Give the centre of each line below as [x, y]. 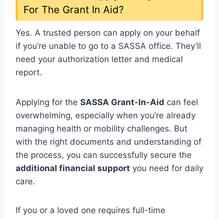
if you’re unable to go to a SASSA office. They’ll [108, 46]
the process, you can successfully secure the [104, 155]
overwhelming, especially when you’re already [106, 115]
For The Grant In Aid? [74, 10]
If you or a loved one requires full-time [90, 210]
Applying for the [48, 102]
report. [29, 72]
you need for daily [167, 168]
